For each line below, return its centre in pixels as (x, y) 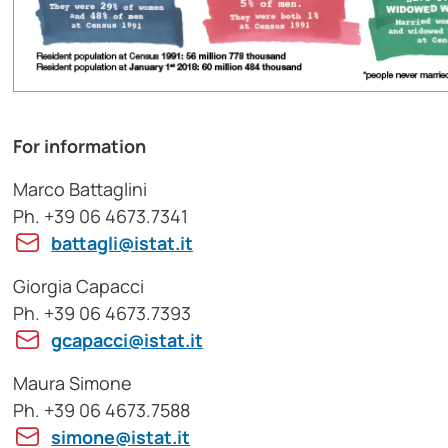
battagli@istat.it (122, 242)
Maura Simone (73, 382)
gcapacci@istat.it (127, 339)
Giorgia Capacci (79, 285)
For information (80, 145)
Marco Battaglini (80, 188)
